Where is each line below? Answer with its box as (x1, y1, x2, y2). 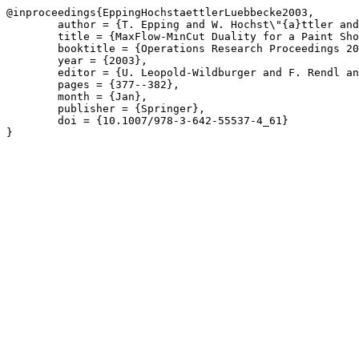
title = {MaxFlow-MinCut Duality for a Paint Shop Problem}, (6, 30, 58, 42)
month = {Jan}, (6, 91, 58, 103)
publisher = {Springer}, (6, 103, 58, 115)
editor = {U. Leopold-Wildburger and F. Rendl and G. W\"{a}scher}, (6, 67, 58, 79)
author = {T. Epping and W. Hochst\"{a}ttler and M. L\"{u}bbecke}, (6, 18, 58, 30)
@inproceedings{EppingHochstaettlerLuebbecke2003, (6, 6, 314, 18)
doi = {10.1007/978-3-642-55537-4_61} (6, 115, 58, 127)
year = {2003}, (6, 54, 58, 67)
